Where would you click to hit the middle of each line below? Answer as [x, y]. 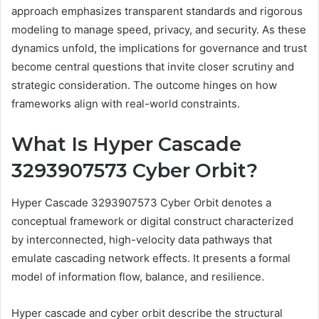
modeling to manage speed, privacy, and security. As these [159, 30]
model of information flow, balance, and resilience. [138, 276]
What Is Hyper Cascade [126, 144]
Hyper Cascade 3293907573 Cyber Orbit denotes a [141, 202]
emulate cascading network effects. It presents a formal [151, 258]
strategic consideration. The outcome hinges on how [144, 85]
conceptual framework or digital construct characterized [152, 221]
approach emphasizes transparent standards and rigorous [157, 11]
